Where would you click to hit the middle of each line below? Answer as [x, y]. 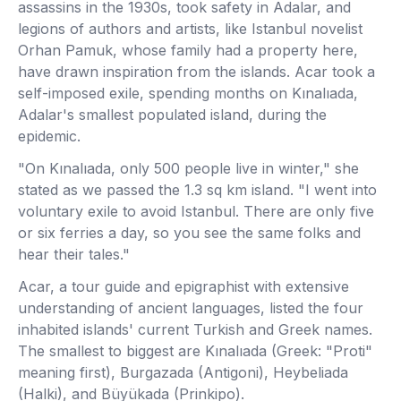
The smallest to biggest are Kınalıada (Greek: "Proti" [195, 351]
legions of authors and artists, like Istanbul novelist [190, 29]
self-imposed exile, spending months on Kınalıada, [188, 93]
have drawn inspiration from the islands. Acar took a [196, 72]
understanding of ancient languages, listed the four [191, 308]
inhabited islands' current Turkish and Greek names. [195, 329]
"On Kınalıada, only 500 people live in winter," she [188, 168]
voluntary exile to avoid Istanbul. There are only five [196, 211]
